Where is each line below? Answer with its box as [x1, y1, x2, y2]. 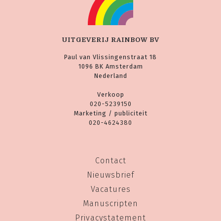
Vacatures [90, 184, 131, 194]
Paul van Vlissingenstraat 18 [64, 53, 157, 61]
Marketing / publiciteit [74, 109, 147, 117]
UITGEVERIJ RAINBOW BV [62, 36, 159, 43]
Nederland [94, 72, 127, 79]
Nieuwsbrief [87, 170, 134, 180]
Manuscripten [83, 198, 138, 208]
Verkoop [97, 90, 124, 98]
